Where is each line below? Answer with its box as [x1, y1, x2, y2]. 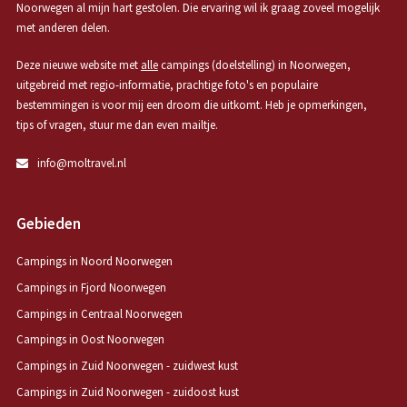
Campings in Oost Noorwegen [15, 332, 164, 348]
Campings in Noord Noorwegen [15, 253, 173, 270]
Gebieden [15, 213, 81, 234]
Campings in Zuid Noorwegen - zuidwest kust [15, 358, 238, 374]
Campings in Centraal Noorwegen [15, 305, 183, 322]
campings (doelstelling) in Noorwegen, [157, 57, 351, 74]
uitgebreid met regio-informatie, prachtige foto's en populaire [15, 77, 318, 94]
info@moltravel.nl [36, 154, 126, 171]
